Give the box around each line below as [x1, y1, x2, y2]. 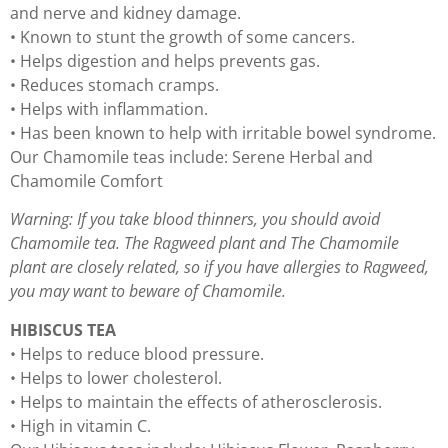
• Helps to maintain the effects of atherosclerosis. [10, 390, 382, 413]
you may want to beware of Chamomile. [10, 280, 286, 303]
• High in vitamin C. [10, 414, 151, 437]
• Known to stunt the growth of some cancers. [10, 26, 355, 49]
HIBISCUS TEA [10, 318, 116, 341]
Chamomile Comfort [10, 170, 163, 193]
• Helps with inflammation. [10, 98, 208, 121]
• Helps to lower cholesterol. [10, 366, 222, 389]
